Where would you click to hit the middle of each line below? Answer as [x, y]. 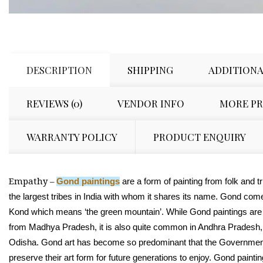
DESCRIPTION [59, 70]
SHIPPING [150, 70]
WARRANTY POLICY [72, 136]
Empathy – [33, 181]
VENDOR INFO [151, 103]
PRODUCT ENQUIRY [200, 136]
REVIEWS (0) [54, 103]
